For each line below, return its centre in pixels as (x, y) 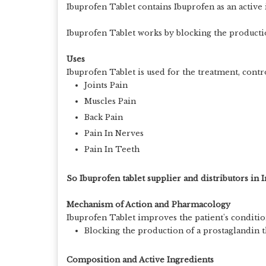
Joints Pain (106, 85)
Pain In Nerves (114, 133)
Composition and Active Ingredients (140, 260)
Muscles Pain (110, 101)
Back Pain (104, 117)
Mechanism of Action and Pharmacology (148, 205)
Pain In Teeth (112, 149)
